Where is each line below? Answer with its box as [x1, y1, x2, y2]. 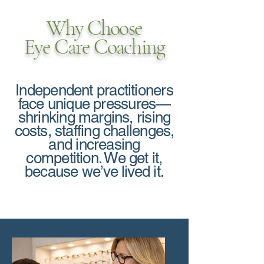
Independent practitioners [15, 81, 173, 99]
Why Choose [47, 15, 142, 41]
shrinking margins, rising [18, 108, 171, 126]
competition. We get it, [26, 149, 163, 167]
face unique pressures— [18, 95, 171, 113]
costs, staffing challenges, [14, 122, 174, 140]
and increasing [48, 136, 140, 153]
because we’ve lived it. [24, 163, 164, 180]
